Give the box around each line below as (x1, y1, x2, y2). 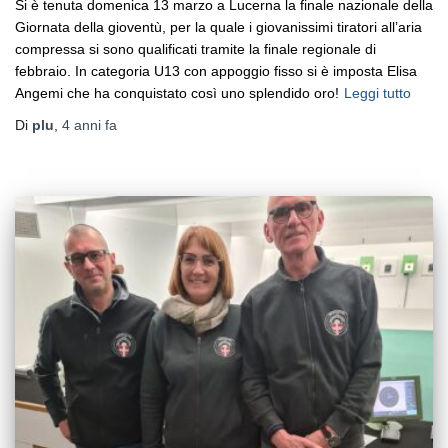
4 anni (62, 117, 101, 134)
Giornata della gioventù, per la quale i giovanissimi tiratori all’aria (15, 19, 422, 36)
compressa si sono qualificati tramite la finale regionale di (15, 41, 376, 58)
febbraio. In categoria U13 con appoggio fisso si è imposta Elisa (15, 63, 417, 80)
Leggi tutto (344, 85, 411, 102)
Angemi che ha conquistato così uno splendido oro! (15, 85, 339, 102)
